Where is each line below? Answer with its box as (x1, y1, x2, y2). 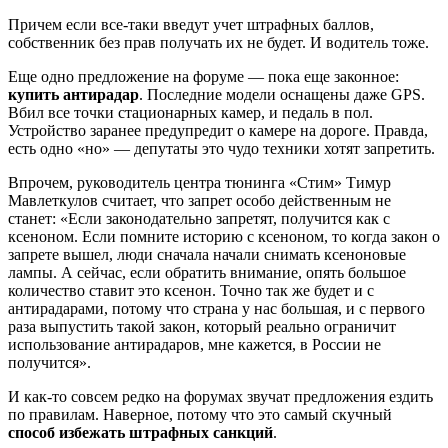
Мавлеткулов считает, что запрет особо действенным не (8, 192, 391, 210)
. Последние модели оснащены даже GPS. (139, 86, 425, 104)
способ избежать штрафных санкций (8, 424, 273, 442)
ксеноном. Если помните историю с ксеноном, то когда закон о (8, 228, 440, 246)
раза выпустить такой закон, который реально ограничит (8, 318, 396, 336)
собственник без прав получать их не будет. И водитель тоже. (8, 34, 429, 52)
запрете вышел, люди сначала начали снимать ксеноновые (8, 246, 406, 264)
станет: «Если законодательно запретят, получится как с (8, 210, 390, 228)
